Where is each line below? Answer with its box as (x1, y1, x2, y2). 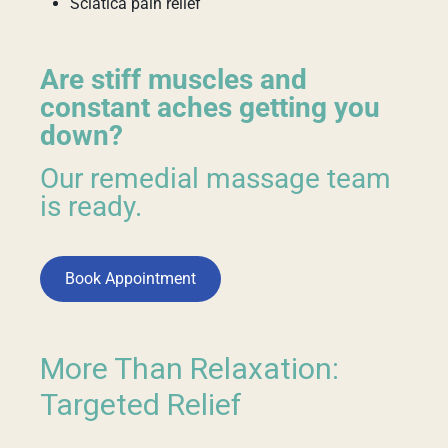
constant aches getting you (40, 91, 380, 124)
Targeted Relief (40, 384, 242, 428)
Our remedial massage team (40, 162, 391, 195)
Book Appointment (65, 269, 196, 288)
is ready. (40, 190, 142, 223)
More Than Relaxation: (40, 348, 339, 392)
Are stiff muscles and (40, 63, 307, 96)
